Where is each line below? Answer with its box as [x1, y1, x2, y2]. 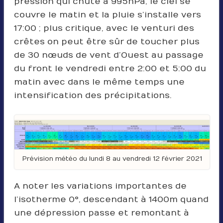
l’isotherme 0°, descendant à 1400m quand [13, 194, 209, 205]
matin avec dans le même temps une [13, 77, 185, 87]
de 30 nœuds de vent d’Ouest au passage [13, 50, 204, 60]
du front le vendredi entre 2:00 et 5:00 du [13, 63, 206, 74]
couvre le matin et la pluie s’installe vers [13, 9, 201, 20]
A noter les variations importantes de [13, 181, 187, 191]
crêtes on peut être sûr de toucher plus [13, 36, 200, 47]
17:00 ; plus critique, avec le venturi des [13, 23, 194, 33]
